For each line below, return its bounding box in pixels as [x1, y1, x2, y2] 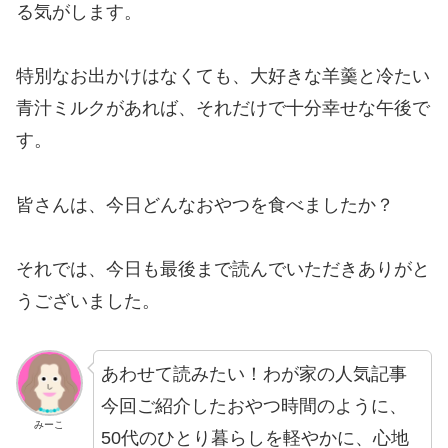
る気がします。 [16, 2, 142, 23]
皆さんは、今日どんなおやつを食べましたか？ [16, 194, 394, 215]
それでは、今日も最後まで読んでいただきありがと [16, 259, 430, 280]
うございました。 [16, 291, 160, 312]
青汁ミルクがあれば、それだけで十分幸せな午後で [16, 98, 430, 119]
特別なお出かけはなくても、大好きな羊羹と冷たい [16, 66, 430, 87]
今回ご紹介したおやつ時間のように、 [100, 395, 407, 416]
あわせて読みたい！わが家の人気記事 [100, 363, 407, 384]
